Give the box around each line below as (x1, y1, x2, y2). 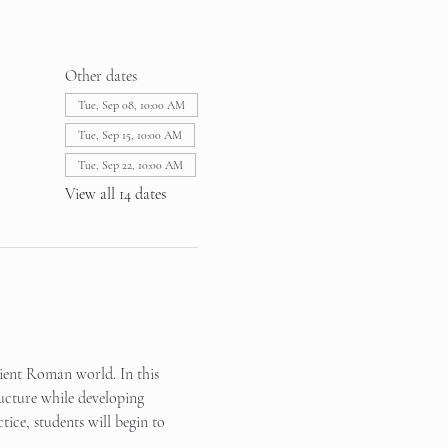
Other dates (64, 66, 137, 86)
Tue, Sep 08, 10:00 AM (77, 98, 185, 112)
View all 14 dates (64, 184, 166, 204)
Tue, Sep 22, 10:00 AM (77, 158, 183, 172)
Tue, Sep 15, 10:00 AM (77, 128, 182, 142)
